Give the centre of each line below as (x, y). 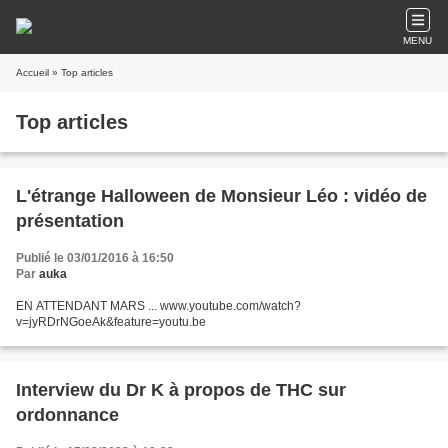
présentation (70, 221)
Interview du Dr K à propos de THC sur (181, 390)
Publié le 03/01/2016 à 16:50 (95, 258)
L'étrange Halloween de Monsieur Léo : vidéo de (221, 196)
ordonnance (67, 415)
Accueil (32, 72)
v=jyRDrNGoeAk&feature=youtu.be (111, 322)
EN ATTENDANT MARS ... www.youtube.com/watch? (158, 306)
